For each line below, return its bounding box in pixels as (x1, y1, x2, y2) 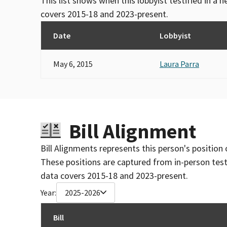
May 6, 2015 (53, 58, 93, 69)
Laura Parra (160, 58, 199, 69)
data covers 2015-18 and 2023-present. (41, 169, 188, 181)
